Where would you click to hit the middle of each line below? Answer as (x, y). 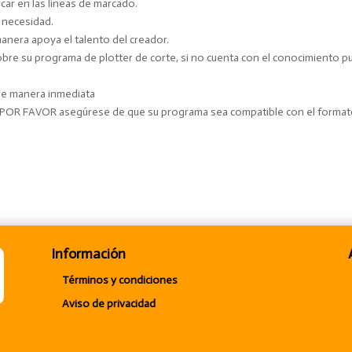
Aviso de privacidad (108, 303)
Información (88, 253)
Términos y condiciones (119, 280)
